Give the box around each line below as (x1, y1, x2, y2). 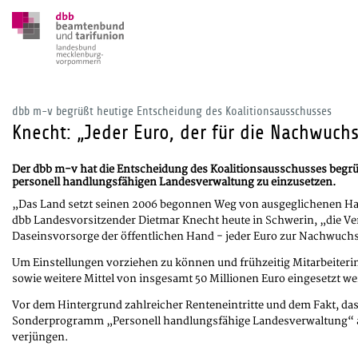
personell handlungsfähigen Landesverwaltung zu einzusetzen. (12, 176, 336, 189)
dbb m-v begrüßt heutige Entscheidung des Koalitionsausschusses (12, 105, 332, 118)
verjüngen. (12, 331, 68, 344)
